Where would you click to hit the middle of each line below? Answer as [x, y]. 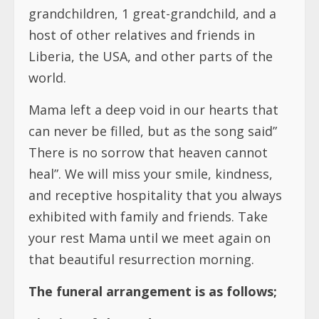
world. [47, 78]
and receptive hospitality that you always [155, 195]
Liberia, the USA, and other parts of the [151, 57]
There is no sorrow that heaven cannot [148, 153]
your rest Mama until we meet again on [150, 238]
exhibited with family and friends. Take [148, 217]
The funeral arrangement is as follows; [153, 292]
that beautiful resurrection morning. [141, 260]
